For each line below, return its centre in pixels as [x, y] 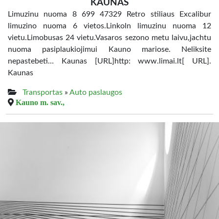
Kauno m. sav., [40, 102]
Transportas [43, 92]
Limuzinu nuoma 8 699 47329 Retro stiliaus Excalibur [109, 14]
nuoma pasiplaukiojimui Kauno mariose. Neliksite [109, 49]
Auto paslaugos [96, 92]
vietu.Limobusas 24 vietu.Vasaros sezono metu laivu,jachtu [109, 38]
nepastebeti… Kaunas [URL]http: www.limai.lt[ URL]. [109, 61]
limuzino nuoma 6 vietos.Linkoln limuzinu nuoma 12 [109, 26]
